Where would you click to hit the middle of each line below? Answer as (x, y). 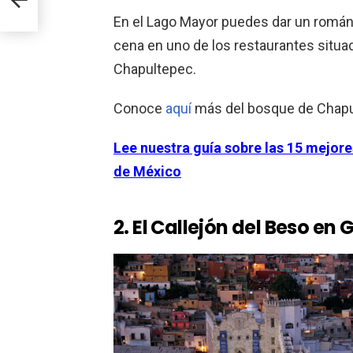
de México (147, 172)
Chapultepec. (155, 69)
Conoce (139, 109)
